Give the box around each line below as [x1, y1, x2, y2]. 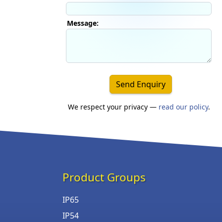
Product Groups [62, 169, 146, 185]
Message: [67, 18, 99, 28]
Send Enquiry [115, 78, 166, 90]
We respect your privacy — [67, 102, 159, 111]
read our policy [158, 102, 208, 111]
